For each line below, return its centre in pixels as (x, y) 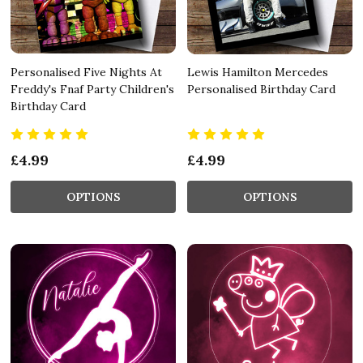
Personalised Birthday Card (261, 89)
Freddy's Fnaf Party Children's (92, 89)
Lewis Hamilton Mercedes (258, 72)
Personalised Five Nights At (86, 72)
